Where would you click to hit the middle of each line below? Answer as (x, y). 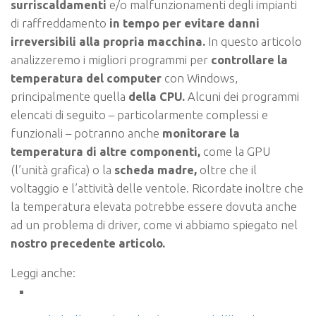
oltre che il (228, 169)
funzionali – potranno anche (86, 133)
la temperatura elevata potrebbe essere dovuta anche (154, 206)
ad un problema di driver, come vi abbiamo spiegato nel (154, 224)
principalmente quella (68, 96)
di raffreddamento (60, 23)
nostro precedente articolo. (88, 243)
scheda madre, (157, 169)
